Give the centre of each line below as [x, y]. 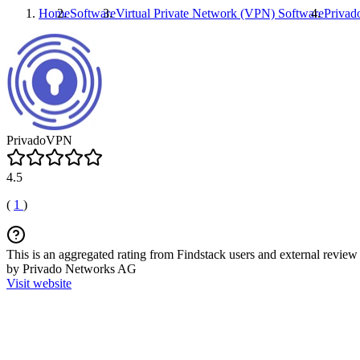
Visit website [39, 283]
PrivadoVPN [39, 140]
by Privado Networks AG [72, 269]
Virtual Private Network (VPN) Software [220, 13]
